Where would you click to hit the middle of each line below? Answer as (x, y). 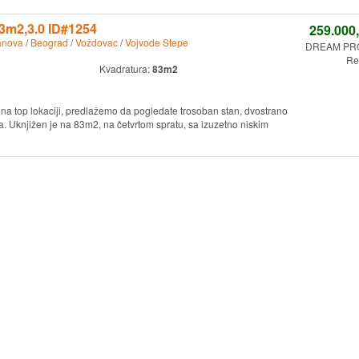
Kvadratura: (125, 69)
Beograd (49, 42)
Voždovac (96, 42)
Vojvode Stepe (156, 42)
